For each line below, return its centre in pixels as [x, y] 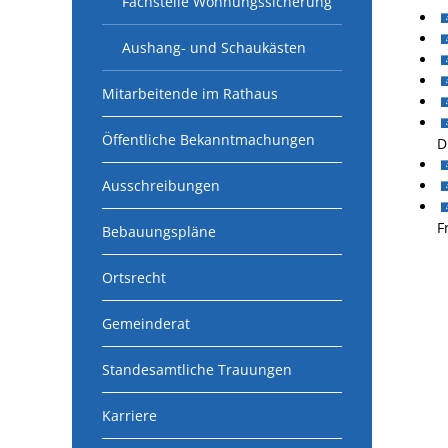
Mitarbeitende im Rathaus [190, 93]
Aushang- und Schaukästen [214, 47]
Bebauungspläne [159, 231]
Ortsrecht [134, 277]
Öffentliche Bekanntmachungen [208, 139]
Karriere [129, 415]
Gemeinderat [146, 323]
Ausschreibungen [161, 185]
